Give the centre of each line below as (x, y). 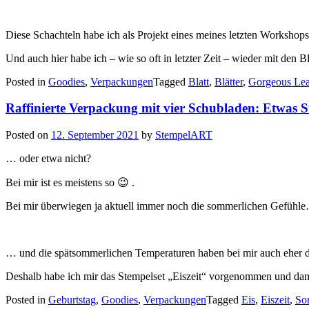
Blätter (229, 81)
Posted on (28, 135)
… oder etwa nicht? (48, 159)
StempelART (184, 135)
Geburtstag (72, 300)
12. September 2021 (95, 135)
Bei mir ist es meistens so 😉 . (70, 183)
